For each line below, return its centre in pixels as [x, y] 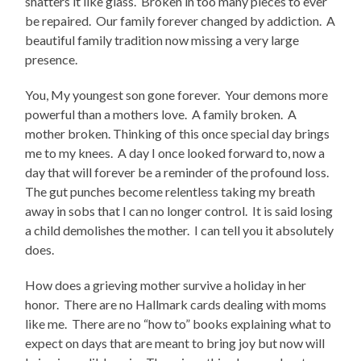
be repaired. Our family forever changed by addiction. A [180, 21]
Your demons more [277, 95]
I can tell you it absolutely [264, 230]
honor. [42, 305]
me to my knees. [69, 153]
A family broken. [238, 114]
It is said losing [293, 211]
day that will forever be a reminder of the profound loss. [177, 172]
